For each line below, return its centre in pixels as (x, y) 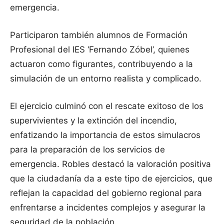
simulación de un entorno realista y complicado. (106, 79)
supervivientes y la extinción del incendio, (93, 121)
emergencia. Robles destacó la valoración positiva (110, 164)
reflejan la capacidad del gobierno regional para (106, 193)
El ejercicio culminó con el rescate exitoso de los (107, 106)
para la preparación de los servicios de (87, 150)
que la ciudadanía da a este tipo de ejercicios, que (111, 179)
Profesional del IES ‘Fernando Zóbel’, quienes (100, 50)
